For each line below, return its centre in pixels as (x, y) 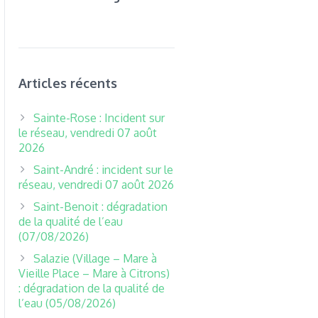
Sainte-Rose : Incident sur (99, 118)
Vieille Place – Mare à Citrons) (94, 273)
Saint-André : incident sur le (104, 170)
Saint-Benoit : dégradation (101, 207)
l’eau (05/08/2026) (67, 303)
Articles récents (68, 83)
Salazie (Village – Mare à (95, 258)
